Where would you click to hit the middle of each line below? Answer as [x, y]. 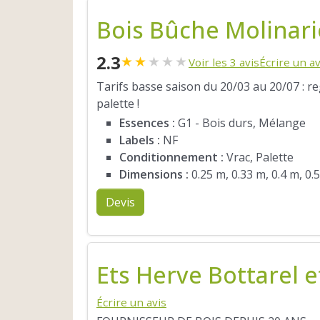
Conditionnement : [171, 157]
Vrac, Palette [259, 157]
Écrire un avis [131, 302]
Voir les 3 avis [224, 62]
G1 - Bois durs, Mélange [240, 123]
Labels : [140, 140]
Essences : [147, 123]
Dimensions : [154, 175]
